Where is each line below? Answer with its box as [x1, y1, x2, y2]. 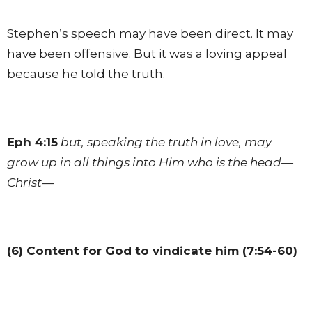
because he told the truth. [7, 66, 165, 81]
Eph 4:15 [7, 134, 58, 149]
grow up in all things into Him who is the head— [7, 155, 293, 169]
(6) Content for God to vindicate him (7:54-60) [7, 243, 297, 258]
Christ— [7, 175, 54, 189]
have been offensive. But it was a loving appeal [7, 46, 287, 61]
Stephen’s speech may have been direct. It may [7, 26, 293, 40]
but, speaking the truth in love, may [61, 134, 272, 149]
